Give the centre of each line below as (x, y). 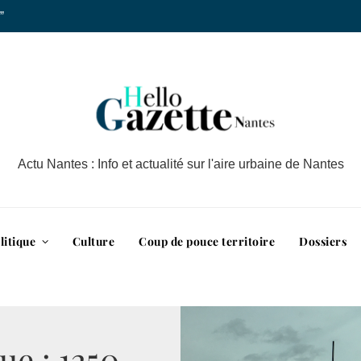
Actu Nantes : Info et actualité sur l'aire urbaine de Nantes (180, 164)
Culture (93, 241)
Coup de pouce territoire (207, 241)
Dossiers (323, 241)
